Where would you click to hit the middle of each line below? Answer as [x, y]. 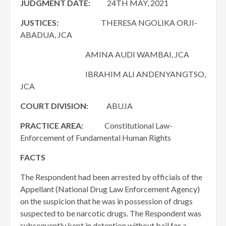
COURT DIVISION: [54, 106]
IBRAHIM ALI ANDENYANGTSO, [113, 74]
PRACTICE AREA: [52, 125]
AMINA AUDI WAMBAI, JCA [105, 54]
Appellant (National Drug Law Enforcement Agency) [110, 189]
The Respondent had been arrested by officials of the [111, 177]
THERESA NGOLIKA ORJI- [128, 22]
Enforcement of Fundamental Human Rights [96, 137]
